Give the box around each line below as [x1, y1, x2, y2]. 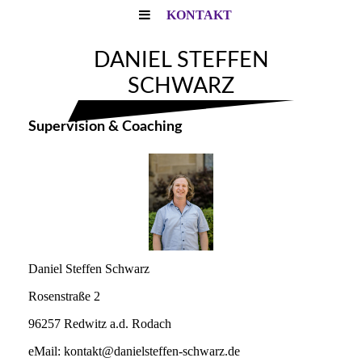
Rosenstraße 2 [28, 289, 100, 303]
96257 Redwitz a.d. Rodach [28, 317, 171, 330]
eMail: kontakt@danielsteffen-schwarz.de [28, 344, 240, 358]
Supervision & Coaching [28, 120, 183, 133]
